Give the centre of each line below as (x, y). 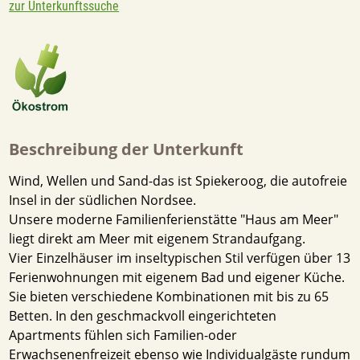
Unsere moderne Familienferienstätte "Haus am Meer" (174, 219)
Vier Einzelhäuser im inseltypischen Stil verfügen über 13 (180, 258)
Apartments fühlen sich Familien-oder (123, 335)
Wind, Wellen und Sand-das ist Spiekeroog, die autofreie (178, 180)
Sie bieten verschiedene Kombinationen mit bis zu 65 (169, 296)
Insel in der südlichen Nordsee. (103, 200)
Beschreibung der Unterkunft (127, 149)
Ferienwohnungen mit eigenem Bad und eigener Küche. (177, 277)
